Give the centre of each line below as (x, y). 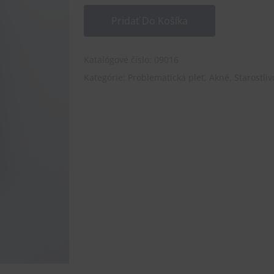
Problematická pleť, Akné (178, 77)
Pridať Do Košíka (149, 21)
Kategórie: (106, 77)
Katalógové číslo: (119, 60)
